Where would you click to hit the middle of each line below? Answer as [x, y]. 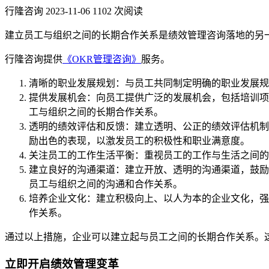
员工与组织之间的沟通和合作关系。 [106, 184]
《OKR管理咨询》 [102, 59]
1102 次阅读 [118, 11]
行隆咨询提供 [34, 59]
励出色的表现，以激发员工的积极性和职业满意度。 [139, 141]
